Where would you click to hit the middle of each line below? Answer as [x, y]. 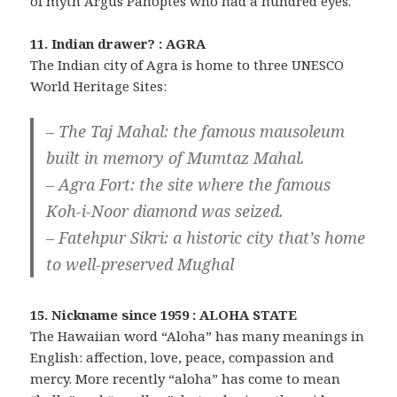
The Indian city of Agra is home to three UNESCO [187, 64]
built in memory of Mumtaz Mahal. [176, 157]
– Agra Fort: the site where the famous [189, 184]
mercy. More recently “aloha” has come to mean [186, 378]
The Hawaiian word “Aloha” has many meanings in [198, 335]
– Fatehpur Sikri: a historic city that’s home [206, 237]
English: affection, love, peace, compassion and [183, 357]
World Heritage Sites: [99, 86]
